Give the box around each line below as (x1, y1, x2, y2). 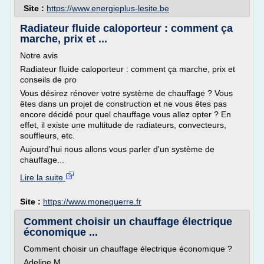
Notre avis (20, 51, 58, 60)
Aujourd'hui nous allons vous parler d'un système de (20, 144, 214, 154)
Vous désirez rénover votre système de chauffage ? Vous (20, 88, 233, 98)
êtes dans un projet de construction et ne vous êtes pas (20, 99, 227, 108)
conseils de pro (20, 75, 77, 84)
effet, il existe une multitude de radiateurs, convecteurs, (20, 120, 226, 130)
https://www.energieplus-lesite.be (47, 4, 169, 13)
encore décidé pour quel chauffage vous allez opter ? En (20, 110, 231, 119)
